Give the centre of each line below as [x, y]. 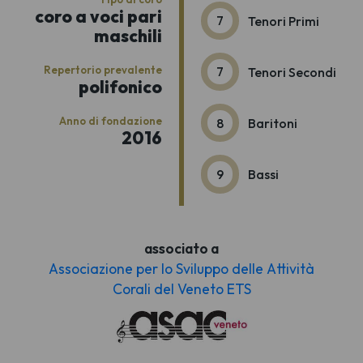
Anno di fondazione [110, 120]
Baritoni [273, 123]
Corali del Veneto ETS [181, 289]
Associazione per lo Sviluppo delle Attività [181, 269]
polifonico [120, 86]
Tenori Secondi [293, 72]
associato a [181, 249]
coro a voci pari [98, 16]
